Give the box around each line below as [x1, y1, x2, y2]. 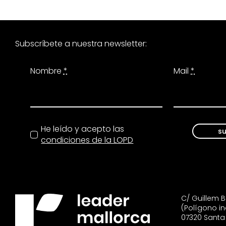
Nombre [30, 65, 64, 77]
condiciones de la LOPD [41, 134, 134, 146]
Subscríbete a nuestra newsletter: [15, 38, 147, 50]
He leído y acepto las [41, 123, 125, 135]
